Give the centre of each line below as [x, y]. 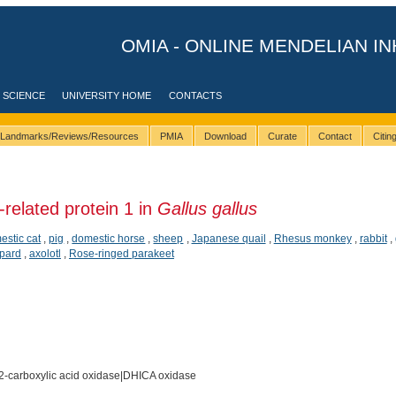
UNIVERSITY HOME [107, 95]
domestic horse [109, 238]
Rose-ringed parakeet [121, 253]
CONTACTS [196, 95]
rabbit [373, 238]
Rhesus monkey [312, 238]
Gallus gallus [207, 208]
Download [225, 137]
